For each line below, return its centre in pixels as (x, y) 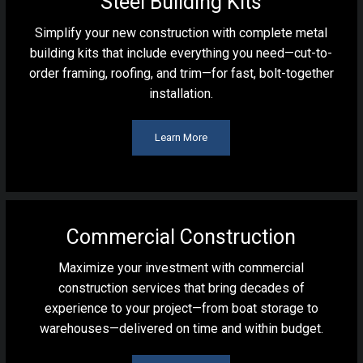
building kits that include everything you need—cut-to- (181, 53)
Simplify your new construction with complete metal (181, 33)
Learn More (181, 137)
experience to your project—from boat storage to (181, 308)
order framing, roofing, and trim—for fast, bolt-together (181, 73)
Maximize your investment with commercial (181, 268)
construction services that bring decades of (181, 288)
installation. (181, 94)
